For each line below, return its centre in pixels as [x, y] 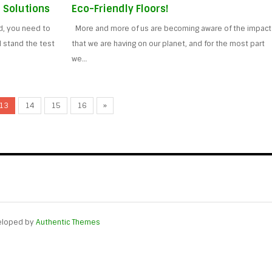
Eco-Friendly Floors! [120, 8]
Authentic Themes [68, 223]
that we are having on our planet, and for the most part [168, 43]
